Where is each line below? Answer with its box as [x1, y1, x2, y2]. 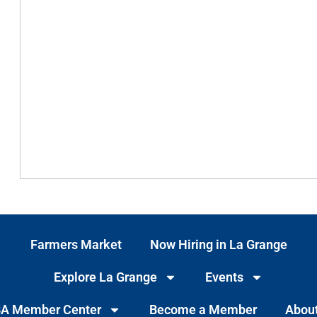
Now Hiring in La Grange [149, 236, 287, 252]
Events [205, 269, 243, 284]
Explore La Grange [54, 269, 157, 284]
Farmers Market [30, 236, 122, 252]
